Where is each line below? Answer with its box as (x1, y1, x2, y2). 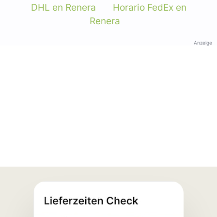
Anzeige (194, 39, 212, 46)
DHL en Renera (31, 1, 96, 13)
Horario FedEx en (112, 1, 186, 13)
